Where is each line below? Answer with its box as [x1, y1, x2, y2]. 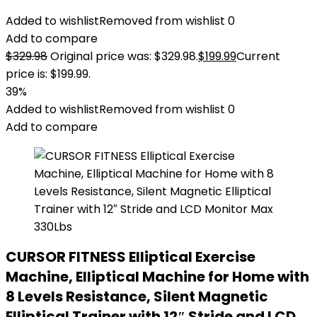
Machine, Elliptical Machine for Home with [6, 267, 309, 287]
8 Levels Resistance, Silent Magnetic [6, 287, 268, 306]
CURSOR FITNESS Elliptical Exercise [6, 247, 255, 267]
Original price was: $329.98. [50, 48, 198, 64]
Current [236, 48, 280, 64]
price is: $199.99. [6, 66, 91, 82]
